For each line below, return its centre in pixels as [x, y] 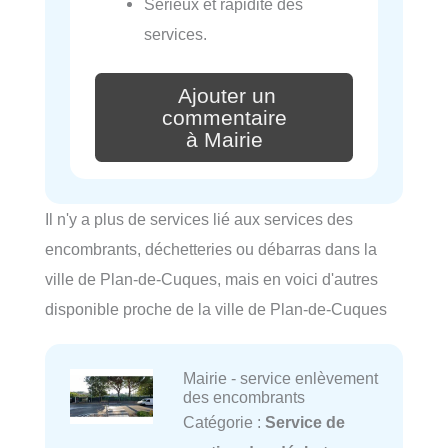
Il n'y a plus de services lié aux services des [199, 218]
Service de [304, 421]
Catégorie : [223, 421]
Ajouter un [227, 95]
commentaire [224, 117]
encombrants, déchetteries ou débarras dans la [211, 248]
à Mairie [224, 139]
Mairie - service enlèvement [280, 377]
